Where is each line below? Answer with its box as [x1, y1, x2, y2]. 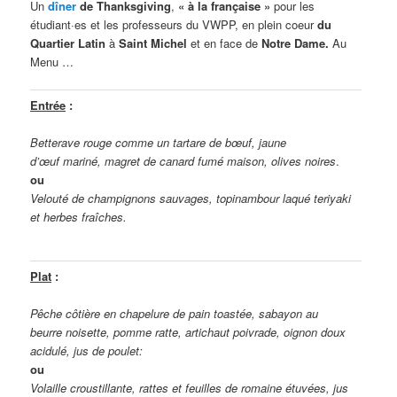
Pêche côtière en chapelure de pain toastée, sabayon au [30, 305, 319, 323]
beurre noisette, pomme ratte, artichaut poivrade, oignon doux [30, 323, 346, 341]
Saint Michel [119, 34, 188, 51]
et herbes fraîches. [30, 208, 128, 226]
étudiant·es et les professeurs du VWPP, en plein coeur [30, 15, 318, 33]
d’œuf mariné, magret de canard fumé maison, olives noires [30, 152, 337, 170]
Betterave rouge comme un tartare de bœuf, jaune [30, 134, 287, 152]
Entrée [30, 97, 66, 114]
